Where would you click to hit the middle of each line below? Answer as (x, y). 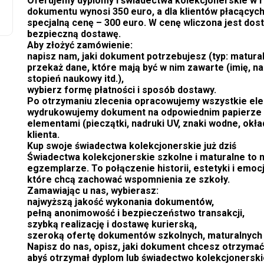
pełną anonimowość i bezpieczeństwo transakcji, (136, 213)
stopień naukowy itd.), (75, 79)
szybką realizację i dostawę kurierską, (112, 225)
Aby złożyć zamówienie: (80, 45)
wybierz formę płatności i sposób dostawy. (122, 90)
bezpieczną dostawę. (74, 34)
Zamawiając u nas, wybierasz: (93, 191)
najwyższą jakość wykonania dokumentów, (121, 202)
